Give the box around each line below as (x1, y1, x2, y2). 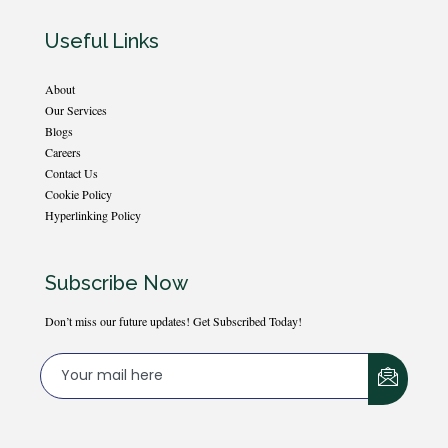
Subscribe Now (45, 271, 188, 295)
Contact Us (45, 165, 98, 181)
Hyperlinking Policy (45, 207, 141, 223)
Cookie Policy (45, 186, 112, 202)
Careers (45, 144, 81, 160)
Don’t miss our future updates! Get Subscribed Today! (45, 313, 302, 329)
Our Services (45, 102, 107, 118)
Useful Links (45, 29, 159, 53)
